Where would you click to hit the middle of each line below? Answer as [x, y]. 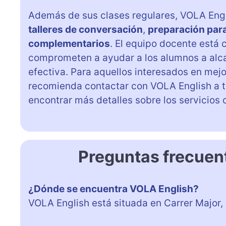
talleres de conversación [86, 29]
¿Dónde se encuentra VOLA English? [114, 189]
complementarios [69, 43]
